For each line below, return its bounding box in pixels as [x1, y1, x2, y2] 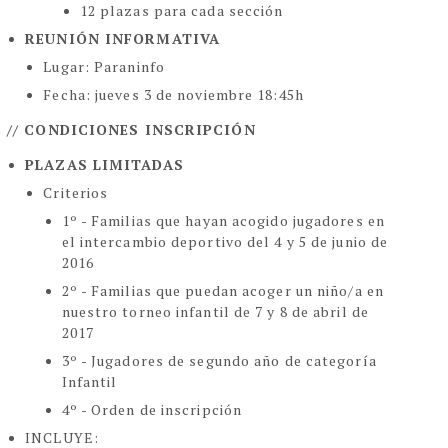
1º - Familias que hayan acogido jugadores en [61, 211, 385, 231]
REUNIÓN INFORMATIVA [25, 29, 221, 49]
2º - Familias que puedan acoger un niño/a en [61, 281, 384, 301]
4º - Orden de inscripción [61, 400, 243, 420]
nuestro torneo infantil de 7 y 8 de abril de [61, 302, 369, 322]
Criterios [43, 183, 109, 203]
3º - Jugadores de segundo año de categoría [61, 351, 377, 371]
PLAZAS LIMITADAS [25, 155, 184, 175]
